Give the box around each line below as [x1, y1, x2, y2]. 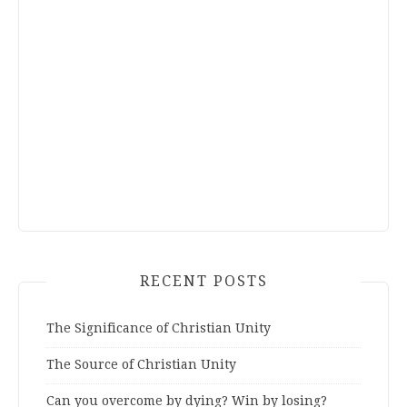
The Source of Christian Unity [46, 356, 236, 372]
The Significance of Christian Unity [46, 320, 271, 335]
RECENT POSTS [139, 272, 268, 290]
